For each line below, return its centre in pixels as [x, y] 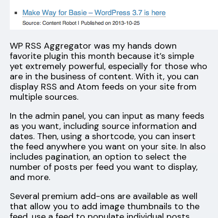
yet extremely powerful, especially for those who [109, 66]
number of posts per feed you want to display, [104, 167]
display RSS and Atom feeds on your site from [103, 86]
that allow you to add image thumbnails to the [105, 206]
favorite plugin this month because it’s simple [102, 56]
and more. [30, 177]
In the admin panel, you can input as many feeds [107, 116]
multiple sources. [44, 97]
